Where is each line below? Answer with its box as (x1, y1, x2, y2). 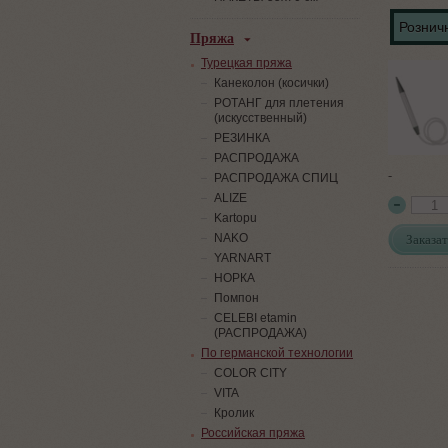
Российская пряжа (201, 426, 305, 440)
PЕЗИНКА (214, 131, 270, 145)
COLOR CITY (214, 366, 287, 380)
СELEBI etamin (214, 311, 297, 325)
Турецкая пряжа (201, 56, 292, 70)
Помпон (214, 291, 259, 305)
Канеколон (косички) (214, 76, 329, 90)
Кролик (214, 406, 254, 420)
